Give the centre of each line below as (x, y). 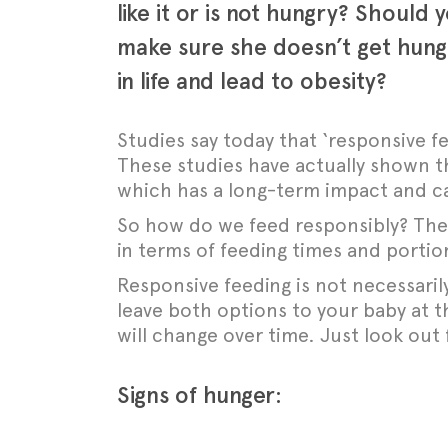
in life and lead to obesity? (252, 81)
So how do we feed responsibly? (265, 225)
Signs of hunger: (199, 395)
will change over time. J (223, 335)
